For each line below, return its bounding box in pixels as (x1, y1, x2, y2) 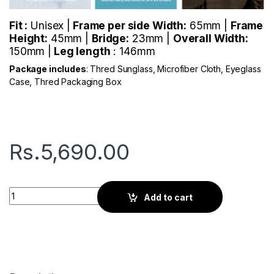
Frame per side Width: (70, 19, 187, 32)
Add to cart (144, 191, 193, 202)
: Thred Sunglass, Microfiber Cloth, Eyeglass (86, 64, 261, 75)
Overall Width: (172, 32, 248, 45)
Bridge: (91, 32, 129, 45)
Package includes (9, 64, 86, 75)
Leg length (51, 45, 111, 58)
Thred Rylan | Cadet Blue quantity (9, 187, 153, 198)
